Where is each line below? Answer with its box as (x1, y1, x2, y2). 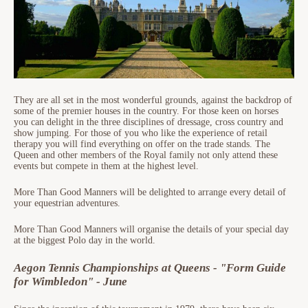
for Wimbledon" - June (14, 274, 127, 288)
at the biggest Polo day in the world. (14, 234, 155, 245)
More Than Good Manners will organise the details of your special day (14, 223, 289, 234)
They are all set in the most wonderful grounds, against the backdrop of (14, 94, 292, 105)
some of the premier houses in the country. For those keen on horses (14, 105, 278, 116)
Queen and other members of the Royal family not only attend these (14, 149, 278, 160)
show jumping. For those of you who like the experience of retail (14, 127, 267, 138)
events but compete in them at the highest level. (14, 160, 199, 171)
